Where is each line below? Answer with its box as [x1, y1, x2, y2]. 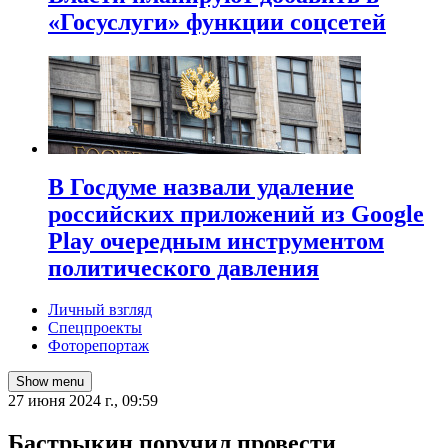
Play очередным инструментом [48, 227, 384, 254]
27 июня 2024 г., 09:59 [8, 392, 158, 410]
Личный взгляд [48, 301, 152, 319]
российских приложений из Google [48, 200, 424, 227]
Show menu [16, 374, 84, 390]
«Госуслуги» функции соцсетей [48, 8, 386, 35]
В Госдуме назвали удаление [48, 173, 354, 200]
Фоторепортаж [48, 337, 149, 355]
